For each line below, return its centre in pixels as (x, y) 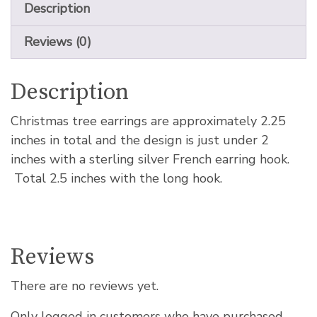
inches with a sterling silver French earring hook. (152, 160)
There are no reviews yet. (85, 286)
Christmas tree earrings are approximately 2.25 (148, 121)
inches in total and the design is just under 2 (140, 140)
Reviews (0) (58, 42)
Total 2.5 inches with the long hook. (116, 179)
